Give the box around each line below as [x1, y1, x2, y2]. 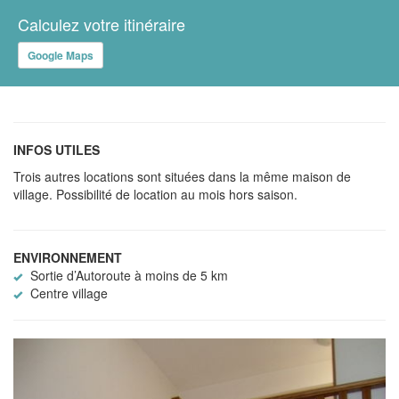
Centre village [27, 283, 108, 302]
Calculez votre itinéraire [18, 12, 185, 36]
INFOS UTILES [13, 140, 100, 159]
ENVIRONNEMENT [13, 248, 122, 266]
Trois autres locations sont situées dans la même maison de [13, 167, 351, 185]
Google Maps [28, 46, 94, 63]
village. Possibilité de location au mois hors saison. [13, 184, 297, 203]
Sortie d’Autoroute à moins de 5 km [27, 265, 228, 284]
